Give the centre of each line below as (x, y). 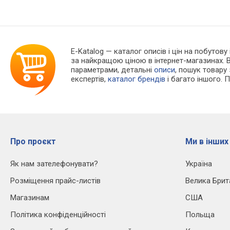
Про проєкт (33, 142)
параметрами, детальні (113, 70)
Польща (200, 215)
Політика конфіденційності (58, 215)
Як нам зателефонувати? (54, 164)
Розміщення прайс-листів (55, 181)
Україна (199, 164)
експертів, (90, 79)
